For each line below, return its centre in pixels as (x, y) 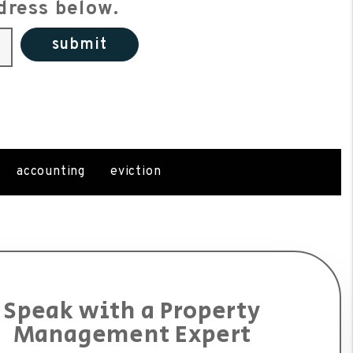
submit (80, 45)
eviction (136, 172)
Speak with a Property (132, 311)
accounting (50, 172)
